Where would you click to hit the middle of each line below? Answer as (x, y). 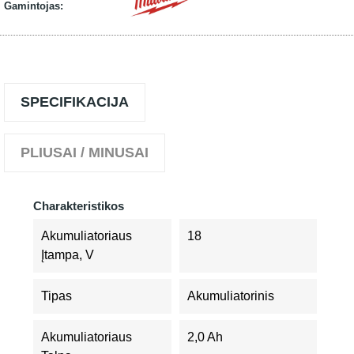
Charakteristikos (79, 206)
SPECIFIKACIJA (75, 102)
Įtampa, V (68, 255)
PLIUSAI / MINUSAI (85, 153)
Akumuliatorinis (230, 296)
